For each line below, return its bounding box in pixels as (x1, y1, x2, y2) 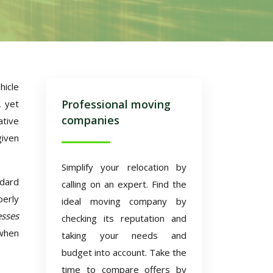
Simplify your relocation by (62, 161, 186, 173)
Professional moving (62, 97, 171, 112)
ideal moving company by (62, 195, 186, 207)
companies (62, 113, 119, 127)
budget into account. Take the (62, 246, 186, 258)
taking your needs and (62, 229, 186, 241)
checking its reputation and (62, 212, 186, 224)
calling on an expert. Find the (62, 178, 186, 190)
